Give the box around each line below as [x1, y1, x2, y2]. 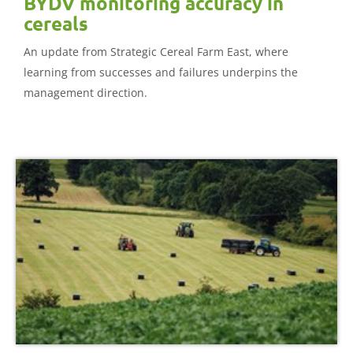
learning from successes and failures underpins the [24, 65, 298, 80]
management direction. [24, 85, 147, 101]
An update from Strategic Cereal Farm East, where [24, 44, 288, 60]
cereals [24, 11, 88, 36]
